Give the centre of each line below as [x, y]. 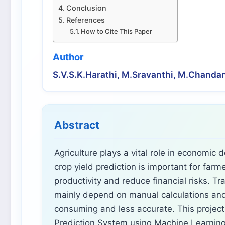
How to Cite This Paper [117, 31]
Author [68, 57]
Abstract [77, 125]
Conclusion [86, 8]
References [85, 20]
